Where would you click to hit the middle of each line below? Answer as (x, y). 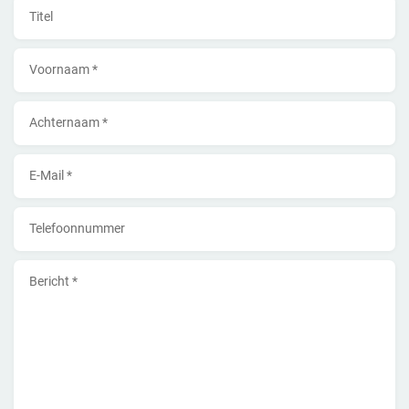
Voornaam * (63, 70)
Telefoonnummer (77, 229)
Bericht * (53, 282)
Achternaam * (68, 123)
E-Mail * (51, 176)
